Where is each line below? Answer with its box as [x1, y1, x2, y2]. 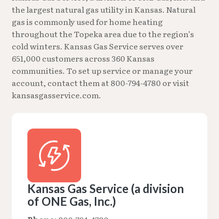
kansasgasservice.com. [12, 88, 101, 101]
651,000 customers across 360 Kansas [12, 52, 154, 64]
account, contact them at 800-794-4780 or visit [12, 76, 189, 88]
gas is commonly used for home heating [12, 15, 163, 27]
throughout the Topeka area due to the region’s [12, 27, 194, 40]
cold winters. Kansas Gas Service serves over [12, 40, 183, 52]
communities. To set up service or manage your [12, 64, 193, 76]
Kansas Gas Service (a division [27, 181, 184, 196]
